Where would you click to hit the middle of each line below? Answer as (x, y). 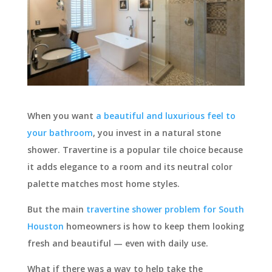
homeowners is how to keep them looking (154, 226)
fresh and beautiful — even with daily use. (117, 243)
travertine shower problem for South (165, 209)
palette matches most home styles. (103, 184)
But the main (56, 209)
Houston (45, 226)
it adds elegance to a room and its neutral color (130, 167)
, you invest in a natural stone (157, 133)
